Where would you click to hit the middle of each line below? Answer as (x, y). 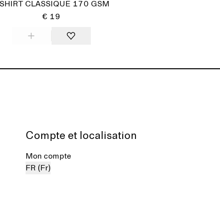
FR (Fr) (38, 168)
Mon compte (48, 156)
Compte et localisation (81, 136)
